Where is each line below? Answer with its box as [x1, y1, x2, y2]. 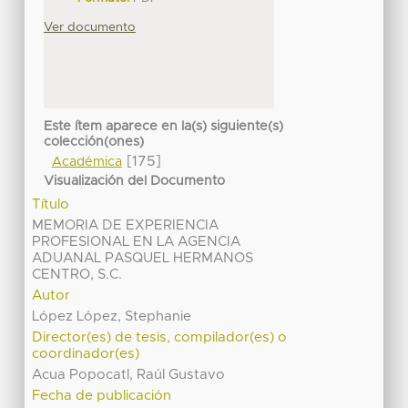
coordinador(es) [32, 346, 140, 361]
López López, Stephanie [32, 309, 192, 323]
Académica [51, 155, 122, 168]
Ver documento [44, 21, 137, 35]
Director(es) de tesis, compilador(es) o [32, 330, 288, 344]
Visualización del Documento [44, 175, 226, 189]
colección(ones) [44, 135, 145, 148]
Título [32, 197, 70, 211]
